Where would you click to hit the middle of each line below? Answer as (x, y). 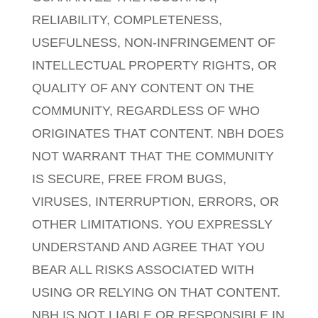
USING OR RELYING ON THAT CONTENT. (156, 292)
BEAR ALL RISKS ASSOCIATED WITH (143, 270)
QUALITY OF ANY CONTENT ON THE (143, 88)
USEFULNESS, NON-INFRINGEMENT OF (153, 43)
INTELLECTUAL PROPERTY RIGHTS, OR (154, 65)
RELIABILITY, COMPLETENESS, (127, 20)
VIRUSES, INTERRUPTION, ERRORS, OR (155, 202)
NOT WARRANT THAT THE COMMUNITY (153, 156)
